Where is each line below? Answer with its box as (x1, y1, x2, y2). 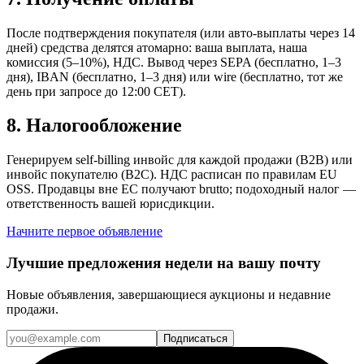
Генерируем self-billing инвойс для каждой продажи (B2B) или (6, 153, 353, 167)
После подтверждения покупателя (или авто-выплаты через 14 (6, 25, 355, 40)
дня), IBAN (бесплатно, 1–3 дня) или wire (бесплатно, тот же (6, 69, 343, 84)
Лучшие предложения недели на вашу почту (6, 254, 321, 272)
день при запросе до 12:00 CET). (6, 84, 186, 98)
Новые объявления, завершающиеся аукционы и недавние (6, 287, 331, 301)
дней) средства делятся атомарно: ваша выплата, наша (6, 40, 307, 54)
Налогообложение (26, 115, 182, 136)
